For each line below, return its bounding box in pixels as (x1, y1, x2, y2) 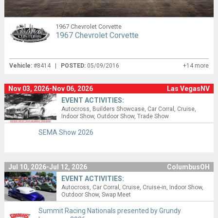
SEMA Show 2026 (38, 128, 93, 136)
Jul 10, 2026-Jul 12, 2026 (8, 163, 87, 171)
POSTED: (60, 62, 87, 69)
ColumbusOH (167, 163, 210, 171)
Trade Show (137, 112, 169, 120)
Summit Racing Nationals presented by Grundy (38, 206, 181, 215)
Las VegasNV (167, 84, 210, 92)
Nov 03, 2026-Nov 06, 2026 (8, 84, 93, 92)
